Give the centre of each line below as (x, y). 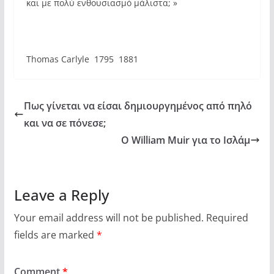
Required (227, 217)
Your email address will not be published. (109, 217)
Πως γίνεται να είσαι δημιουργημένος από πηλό (138, 106)
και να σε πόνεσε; (65, 123)
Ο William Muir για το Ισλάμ (186, 140)
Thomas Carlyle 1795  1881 (82, 59)
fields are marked (55, 235)
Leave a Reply (61, 194)
